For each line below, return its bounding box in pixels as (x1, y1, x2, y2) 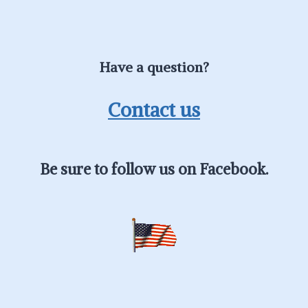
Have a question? (99, 58, 209, 76)
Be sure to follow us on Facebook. (40, 159, 268, 179)
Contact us (108, 97, 200, 122)
